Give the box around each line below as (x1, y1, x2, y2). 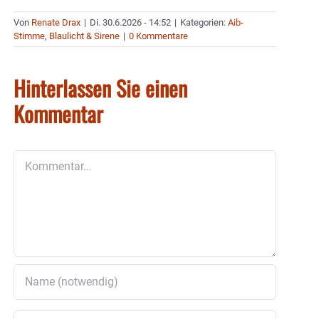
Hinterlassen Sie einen (14, 71, 187, 104)
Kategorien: (180, 16, 228, 28)
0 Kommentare (129, 30, 188, 41)
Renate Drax (31, 16, 80, 28)
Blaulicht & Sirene (49, 30, 120, 41)
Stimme (14, 30, 45, 41)
